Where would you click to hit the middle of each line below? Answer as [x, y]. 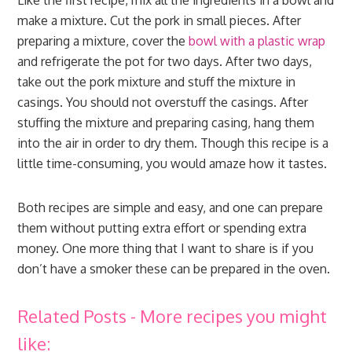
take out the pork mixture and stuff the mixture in [157, 82]
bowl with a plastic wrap [257, 41]
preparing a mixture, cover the [103, 41]
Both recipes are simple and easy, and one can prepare [170, 208]
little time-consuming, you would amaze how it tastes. [172, 164]
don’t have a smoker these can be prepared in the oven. [174, 269]
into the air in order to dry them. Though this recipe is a [173, 143]
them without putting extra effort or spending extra [162, 228]
